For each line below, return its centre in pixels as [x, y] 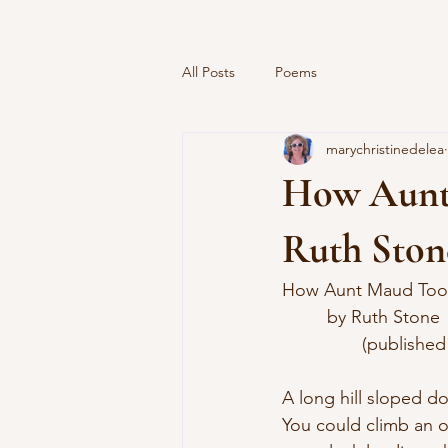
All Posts [208, 71]
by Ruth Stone [381, 317]
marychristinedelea [385, 148]
